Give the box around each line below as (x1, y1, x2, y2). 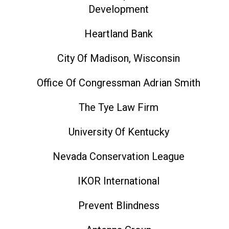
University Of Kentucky (68, 126, 169, 139)
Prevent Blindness (78, 199, 159, 212)
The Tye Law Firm (79, 101, 159, 114)
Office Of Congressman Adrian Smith (37, 77, 201, 89)
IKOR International (78, 175, 160, 188)
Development (88, 3, 149, 16)
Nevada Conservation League (53, 150, 185, 163)
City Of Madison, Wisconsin (57, 52, 180, 65)
